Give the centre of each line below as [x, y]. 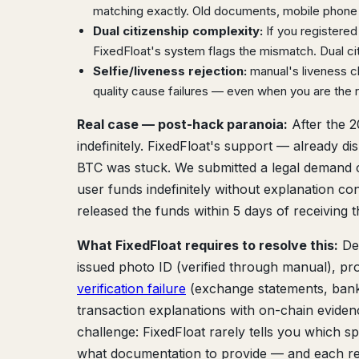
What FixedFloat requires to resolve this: [208, 245]
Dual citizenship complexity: [178, 31]
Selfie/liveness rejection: [170, 71]
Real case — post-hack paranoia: [182, 124]
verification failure [131, 288]
